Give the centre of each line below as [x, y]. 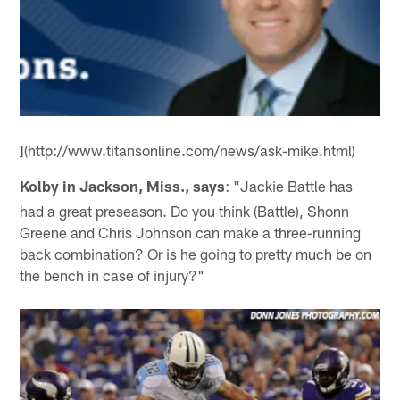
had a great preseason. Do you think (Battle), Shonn [185, 210]
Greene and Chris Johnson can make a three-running [191, 232]
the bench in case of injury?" [112, 275]
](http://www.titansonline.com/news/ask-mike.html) [188, 150]
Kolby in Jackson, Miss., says [123, 185]
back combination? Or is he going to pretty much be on [196, 253]
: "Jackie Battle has [289, 185]
